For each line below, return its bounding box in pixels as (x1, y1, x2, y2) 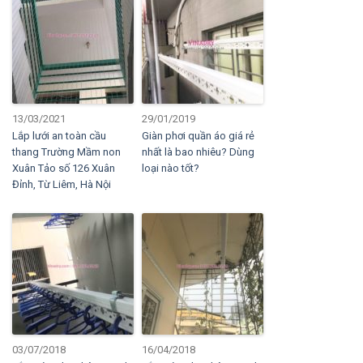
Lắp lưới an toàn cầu (12, 130, 106, 143)
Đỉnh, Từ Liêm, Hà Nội (12, 178, 111, 191)
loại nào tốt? (142, 162, 199, 175)
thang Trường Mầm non (12, 146, 121, 159)
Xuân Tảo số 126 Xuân (12, 162, 115, 175)
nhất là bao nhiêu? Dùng (142, 146, 254, 159)
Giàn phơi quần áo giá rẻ (142, 130, 254, 143)
